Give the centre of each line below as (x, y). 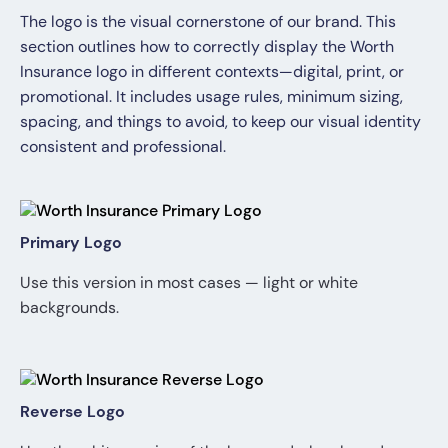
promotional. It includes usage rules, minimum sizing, (211, 96)
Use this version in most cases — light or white (189, 282)
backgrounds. (69, 307)
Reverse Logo (72, 411)
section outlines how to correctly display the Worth (207, 46)
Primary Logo (71, 242)
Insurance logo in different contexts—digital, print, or (212, 71)
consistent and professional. (123, 146)
